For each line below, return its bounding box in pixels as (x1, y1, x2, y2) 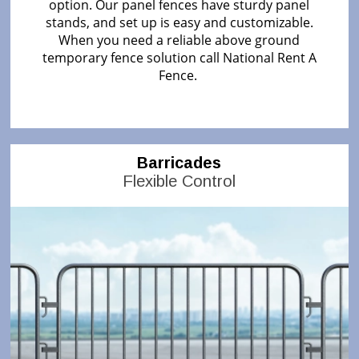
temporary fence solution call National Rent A (42, 48, 317, 67)
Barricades (137, 153, 222, 171)
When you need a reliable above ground (58, 30, 301, 49)
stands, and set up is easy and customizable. (45, 13, 313, 31)
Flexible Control (123, 171, 236, 190)
